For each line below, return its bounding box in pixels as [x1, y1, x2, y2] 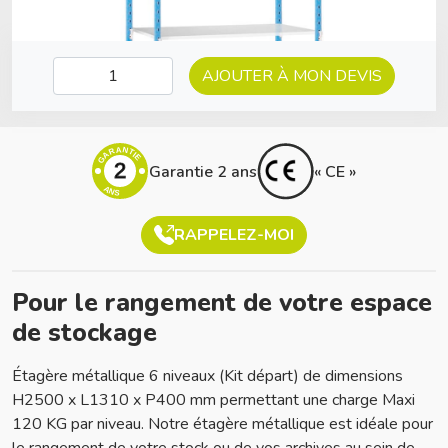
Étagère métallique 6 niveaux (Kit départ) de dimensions [12, 365, 403, 387]
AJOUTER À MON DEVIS [202, 65, 382, 87]
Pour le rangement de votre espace [12, 285, 432, 320]
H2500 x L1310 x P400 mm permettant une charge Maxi [12, 389, 415, 411]
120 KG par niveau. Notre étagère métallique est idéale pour [12, 413, 433, 435]
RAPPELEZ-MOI [174, 224, 294, 246]
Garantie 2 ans [149, 160, 257, 183]
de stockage [12, 315, 157, 350]
